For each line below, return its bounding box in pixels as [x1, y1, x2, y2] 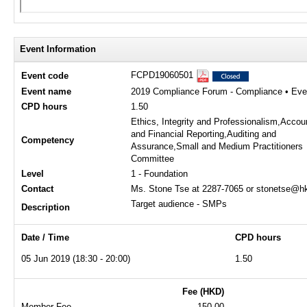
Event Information [20, 44, 96, 54]
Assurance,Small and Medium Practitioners [131, 141, 303, 151]
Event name [21, 86, 71, 97]
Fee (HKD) [182, 286, 224, 297]
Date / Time [21, 232, 69, 243]
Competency [21, 135, 74, 145]
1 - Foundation [131, 169, 188, 179]
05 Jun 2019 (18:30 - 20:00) [21, 254, 130, 264]
